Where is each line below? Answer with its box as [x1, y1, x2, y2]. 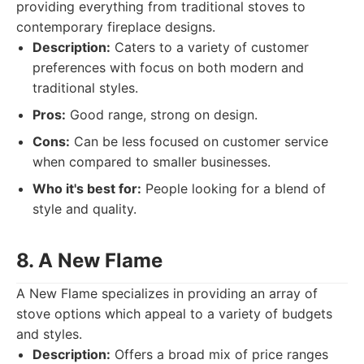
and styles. [16, 326, 82, 342]
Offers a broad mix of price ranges [110, 346, 328, 362]
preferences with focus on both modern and [32, 59, 304, 76]
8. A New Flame [16, 249, 162, 272]
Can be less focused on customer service [70, 133, 328, 149]
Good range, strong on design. [66, 106, 258, 123]
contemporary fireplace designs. [16, 19, 215, 35]
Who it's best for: [32, 180, 141, 197]
